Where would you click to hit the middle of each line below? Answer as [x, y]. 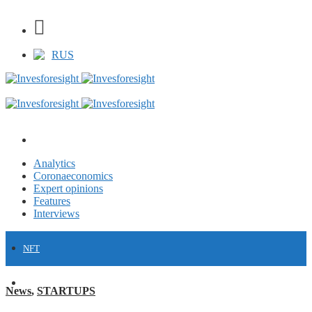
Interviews [56, 213]
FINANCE [42, 283]
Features [52, 201]
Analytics [54, 163]
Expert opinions [68, 188]
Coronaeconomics [73, 176]
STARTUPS [66, 290]
